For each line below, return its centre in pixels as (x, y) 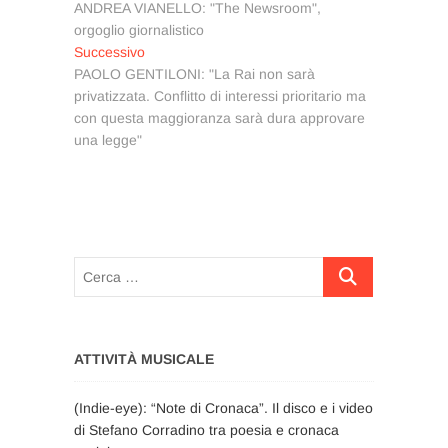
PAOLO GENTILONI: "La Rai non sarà (194, 73)
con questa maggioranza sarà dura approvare (219, 117)
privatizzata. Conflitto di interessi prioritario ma (220, 95)
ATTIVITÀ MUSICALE (144, 358)
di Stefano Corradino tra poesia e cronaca (206, 429)
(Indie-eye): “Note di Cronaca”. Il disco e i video (223, 407)
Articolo (167, 50)
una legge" (108, 139)
